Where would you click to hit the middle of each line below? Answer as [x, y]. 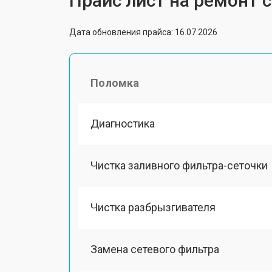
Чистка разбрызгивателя [153, 207]
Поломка [115, 83]
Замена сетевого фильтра [155, 250]
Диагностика [123, 123]
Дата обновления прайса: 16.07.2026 [143, 32]
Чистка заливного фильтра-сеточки [179, 165]
